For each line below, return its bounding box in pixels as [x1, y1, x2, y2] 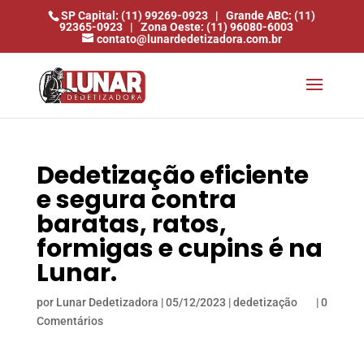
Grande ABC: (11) [226, 8, 316, 22]
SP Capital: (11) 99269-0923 [61, 8, 209, 22]
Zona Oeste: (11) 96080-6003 [141, 19, 294, 33]
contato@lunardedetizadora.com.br [96, 32, 282, 45]
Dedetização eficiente [36, 158, 309, 193]
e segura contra [36, 183, 236, 217]
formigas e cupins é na [36, 232, 323, 266]
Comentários [36, 314, 103, 327]
